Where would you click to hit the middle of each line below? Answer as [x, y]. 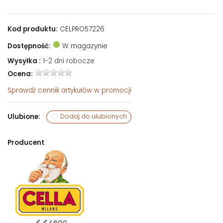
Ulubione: [24, 116]
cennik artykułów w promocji [85, 90]
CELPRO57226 [81, 29]
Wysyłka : [24, 61]
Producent [26, 142]
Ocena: [20, 74]
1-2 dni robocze [69, 61]
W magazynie [84, 46]
